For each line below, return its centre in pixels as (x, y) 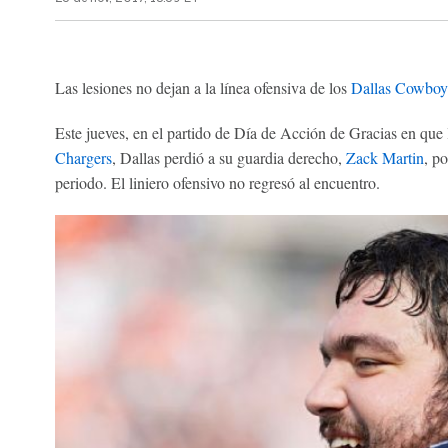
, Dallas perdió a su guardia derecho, (228, 157)
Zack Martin (384, 157)
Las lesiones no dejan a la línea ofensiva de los (200, 87)
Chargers (83, 157)
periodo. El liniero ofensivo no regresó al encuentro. (217, 182)
